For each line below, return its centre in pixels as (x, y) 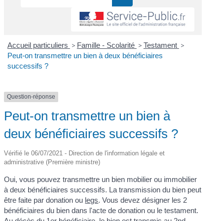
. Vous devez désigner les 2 (143, 200)
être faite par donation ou (45, 200)
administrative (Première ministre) (52, 162)
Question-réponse (31, 97)
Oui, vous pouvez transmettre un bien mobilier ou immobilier (101, 179)
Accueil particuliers (38, 45)
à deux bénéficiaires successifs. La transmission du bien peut (103, 189)
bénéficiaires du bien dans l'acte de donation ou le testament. (101, 210)
